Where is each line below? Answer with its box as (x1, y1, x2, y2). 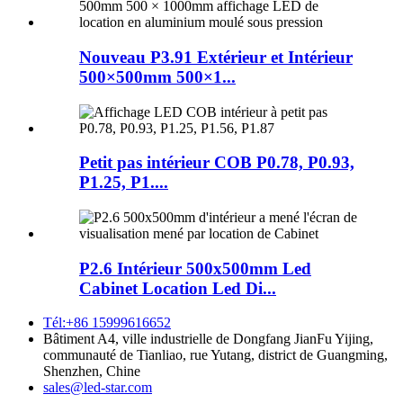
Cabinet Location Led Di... (79, 278, 276, 298)
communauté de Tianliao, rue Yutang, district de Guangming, (43, 347, 388, 363)
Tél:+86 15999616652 (43, 315, 171, 331)
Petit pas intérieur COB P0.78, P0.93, (79, 153, 354, 173)
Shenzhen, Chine (43, 363, 140, 380)
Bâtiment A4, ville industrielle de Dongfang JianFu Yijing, (43, 331, 373, 347)
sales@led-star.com (43, 380, 152, 396)
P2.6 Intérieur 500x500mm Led (79, 258, 311, 278)
